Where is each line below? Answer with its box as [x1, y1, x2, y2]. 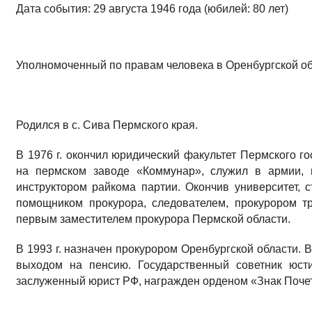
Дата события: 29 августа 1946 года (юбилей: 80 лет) [16, 3, 288, 15]
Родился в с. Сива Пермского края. [16, 119, 198, 131]
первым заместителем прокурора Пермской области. [16, 213, 290, 225]
